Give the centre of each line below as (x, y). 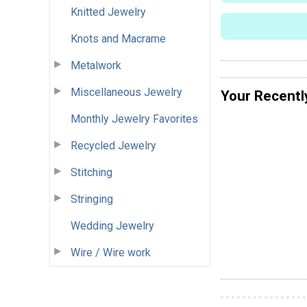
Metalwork (96, 65)
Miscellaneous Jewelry (126, 92)
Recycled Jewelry (113, 145)
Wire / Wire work (111, 252)
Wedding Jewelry (112, 225)
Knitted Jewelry (108, 12)
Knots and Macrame (118, 38)
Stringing (92, 199)
